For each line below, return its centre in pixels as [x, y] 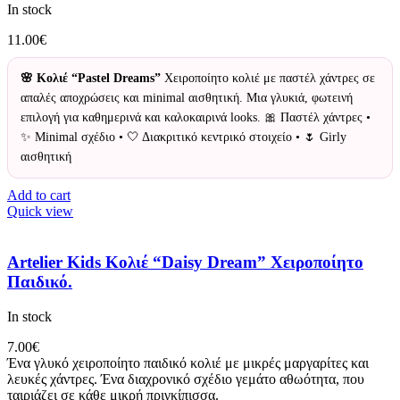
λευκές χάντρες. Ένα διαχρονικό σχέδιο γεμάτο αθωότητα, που [186, 379]
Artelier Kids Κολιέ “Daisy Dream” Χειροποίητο [185, 262]
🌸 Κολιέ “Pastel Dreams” [91, 79]
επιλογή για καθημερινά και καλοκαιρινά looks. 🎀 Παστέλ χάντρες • [196, 118]
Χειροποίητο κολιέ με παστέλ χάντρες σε [268, 79]
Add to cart [39, 196]
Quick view [40, 212]
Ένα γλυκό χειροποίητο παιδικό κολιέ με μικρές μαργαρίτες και [188, 362]
